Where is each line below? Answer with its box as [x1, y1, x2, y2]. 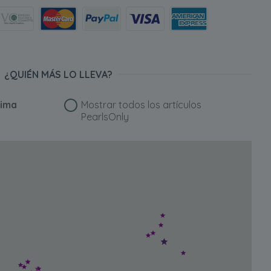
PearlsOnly [81, 111, 129, 123]
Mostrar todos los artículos [81, 99, 202, 111]
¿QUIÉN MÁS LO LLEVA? [4, 68, 113, 80]
